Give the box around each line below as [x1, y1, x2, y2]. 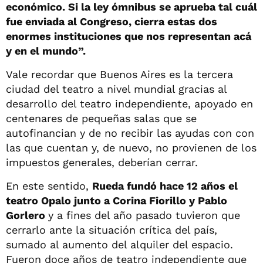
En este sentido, [6, 179, 92, 192]
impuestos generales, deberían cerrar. [6, 156, 198, 168]
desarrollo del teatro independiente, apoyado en [6, 97, 253, 110]
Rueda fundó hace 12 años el [92, 179, 238, 192]
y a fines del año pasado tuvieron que [48, 208, 240, 221]
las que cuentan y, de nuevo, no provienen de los [6, 141, 257, 154]
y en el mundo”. [6, 44, 86, 57]
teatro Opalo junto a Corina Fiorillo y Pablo [6, 194, 227, 207]
